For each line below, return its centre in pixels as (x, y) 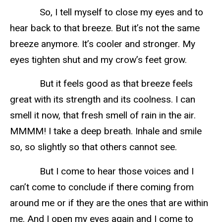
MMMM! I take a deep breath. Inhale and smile (106, 131)
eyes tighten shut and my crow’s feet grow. (98, 59)
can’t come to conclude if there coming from (102, 187)
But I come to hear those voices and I (102, 171)
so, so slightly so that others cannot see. (93, 147)
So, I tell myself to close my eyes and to (107, 12)
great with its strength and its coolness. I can (103, 100)
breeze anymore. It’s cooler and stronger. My (103, 44)
